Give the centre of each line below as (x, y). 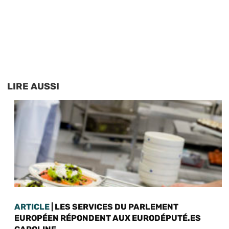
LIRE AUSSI (33, 86)
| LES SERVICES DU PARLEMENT (114, 207)
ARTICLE (32, 207)
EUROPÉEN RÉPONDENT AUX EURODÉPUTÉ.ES (108, 218)
